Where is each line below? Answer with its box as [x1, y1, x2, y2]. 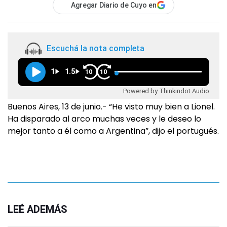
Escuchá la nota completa [47, 44, 144, 54]
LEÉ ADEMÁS [8, 203, 67, 215]
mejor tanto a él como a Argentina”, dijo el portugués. [8, 125, 219, 137]
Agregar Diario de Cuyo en [71, 1, 157, 9]
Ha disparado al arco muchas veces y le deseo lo [8, 113, 201, 125]
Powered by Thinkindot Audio [123, 87, 209, 95]
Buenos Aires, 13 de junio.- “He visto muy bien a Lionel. [8, 101, 215, 112]
